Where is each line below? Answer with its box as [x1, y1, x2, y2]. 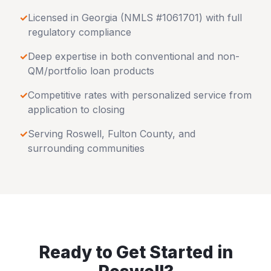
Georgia [82, 11, 117, 24]
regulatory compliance [28, 26, 131, 38]
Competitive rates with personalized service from [28, 89, 252, 101]
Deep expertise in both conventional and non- [28, 50, 240, 62]
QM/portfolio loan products [28, 65, 154, 77]
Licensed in [28, 11, 82, 24]
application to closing [28, 103, 125, 116]
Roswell [66, 128, 102, 140]
